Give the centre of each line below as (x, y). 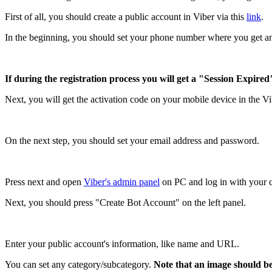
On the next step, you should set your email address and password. (132, 140)
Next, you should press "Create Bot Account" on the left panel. (125, 202)
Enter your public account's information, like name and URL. (122, 243)
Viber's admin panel (122, 182)
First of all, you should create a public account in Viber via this (126, 16)
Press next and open (44, 182)
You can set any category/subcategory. (79, 264)
